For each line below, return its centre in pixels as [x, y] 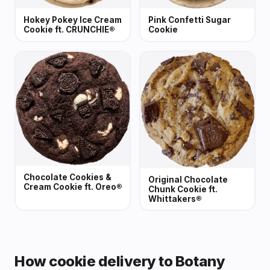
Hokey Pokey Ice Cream [72, 20]
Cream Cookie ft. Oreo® [73, 187]
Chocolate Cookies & [67, 177]
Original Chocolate [188, 179]
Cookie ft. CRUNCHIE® [69, 30]
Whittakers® [175, 199]
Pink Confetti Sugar [189, 20]
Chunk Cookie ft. [183, 189]
